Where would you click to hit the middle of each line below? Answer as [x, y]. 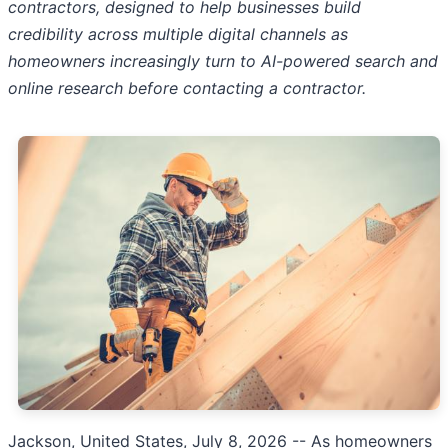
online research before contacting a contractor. [187, 88]
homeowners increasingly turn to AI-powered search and [223, 61]
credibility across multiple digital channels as [178, 34]
